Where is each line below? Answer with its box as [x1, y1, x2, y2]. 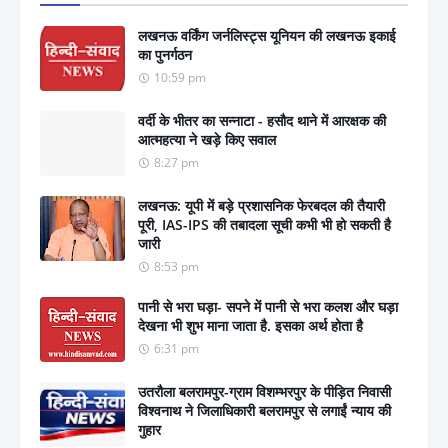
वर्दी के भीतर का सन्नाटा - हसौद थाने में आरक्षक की [138, 110, 386, 130]
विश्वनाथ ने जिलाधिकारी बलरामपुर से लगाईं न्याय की [138, 400, 391, 420]
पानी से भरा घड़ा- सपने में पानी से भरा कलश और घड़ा [138, 296, 398, 316]
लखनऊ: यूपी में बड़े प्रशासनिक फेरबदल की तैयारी [138, 195, 385, 215]
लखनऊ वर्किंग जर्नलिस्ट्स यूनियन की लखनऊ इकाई [138, 25, 396, 45]
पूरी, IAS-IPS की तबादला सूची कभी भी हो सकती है [138, 214, 391, 234]
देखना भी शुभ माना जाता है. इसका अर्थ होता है [138, 315, 363, 335]
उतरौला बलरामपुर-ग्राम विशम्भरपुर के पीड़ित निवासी [138, 381, 391, 401]
